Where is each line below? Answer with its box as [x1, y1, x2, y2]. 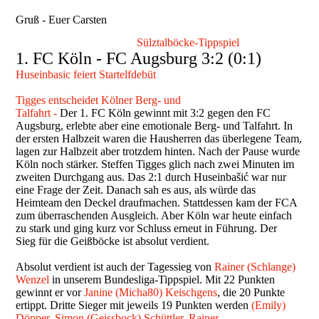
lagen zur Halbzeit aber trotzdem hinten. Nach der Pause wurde [16, 145, 300, 157]
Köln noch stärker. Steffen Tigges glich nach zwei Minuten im [16, 157, 295, 170]
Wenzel [16, 273, 50, 286]
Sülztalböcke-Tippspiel [137, 36, 240, 48]
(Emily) [251, 298, 286, 311]
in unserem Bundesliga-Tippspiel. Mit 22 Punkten [49, 273, 276, 286]
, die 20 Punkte [217, 286, 286, 298]
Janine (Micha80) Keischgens [84, 286, 218, 298]
